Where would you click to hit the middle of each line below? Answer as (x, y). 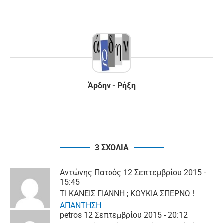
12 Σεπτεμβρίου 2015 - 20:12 (136, 215)
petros (71, 215)
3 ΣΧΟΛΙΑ (111, 148)
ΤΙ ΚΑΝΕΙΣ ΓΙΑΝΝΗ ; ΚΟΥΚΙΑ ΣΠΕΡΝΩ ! (127, 194)
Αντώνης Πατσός (91, 173)
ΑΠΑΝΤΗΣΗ (80, 206)
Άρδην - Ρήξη (111, 86)
